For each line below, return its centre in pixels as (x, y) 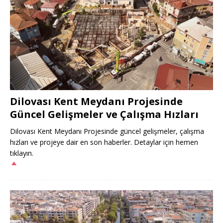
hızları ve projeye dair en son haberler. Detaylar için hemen (104, 142)
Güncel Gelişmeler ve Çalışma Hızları (104, 114)
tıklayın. (22, 153)
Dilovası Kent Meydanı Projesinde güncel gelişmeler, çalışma (107, 131)
